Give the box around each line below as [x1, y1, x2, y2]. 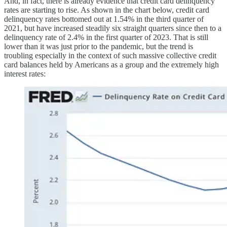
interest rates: [4, 69, 46, 79]
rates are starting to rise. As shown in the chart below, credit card [4, 6, 209, 15]
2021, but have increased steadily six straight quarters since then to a [4, 24, 221, 33]
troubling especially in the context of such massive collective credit [4, 51, 216, 60]
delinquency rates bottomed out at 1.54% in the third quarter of [4, 15, 204, 24]
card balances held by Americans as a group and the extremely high [4, 60, 219, 69]
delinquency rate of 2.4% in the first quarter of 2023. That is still [4, 33, 208, 42]
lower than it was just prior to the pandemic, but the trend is [4, 42, 193, 51]
